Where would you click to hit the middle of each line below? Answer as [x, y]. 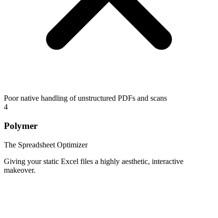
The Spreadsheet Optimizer [46, 145]
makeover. [20, 170]
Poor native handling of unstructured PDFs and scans [85, 98]
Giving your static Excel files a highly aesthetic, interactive [94, 161]
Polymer [21, 126]
